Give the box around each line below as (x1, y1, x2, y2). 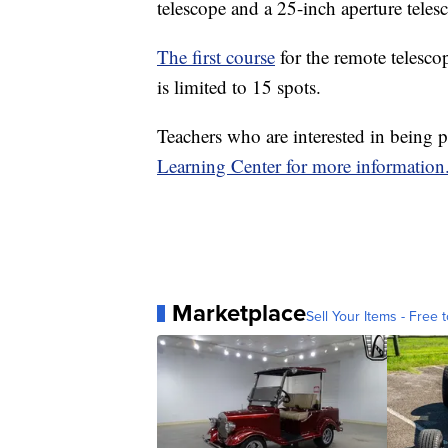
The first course (157, 44, 275, 70)
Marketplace (172, 295, 306, 332)
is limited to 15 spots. (157, 74, 321, 100)
